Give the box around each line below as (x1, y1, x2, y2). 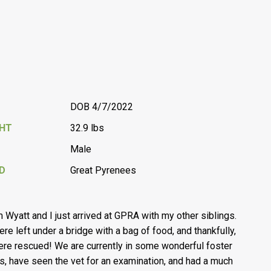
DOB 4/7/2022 (70, 101, 134, 113)
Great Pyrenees (70, 165, 137, 176)
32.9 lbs (70, 122, 105, 134)
